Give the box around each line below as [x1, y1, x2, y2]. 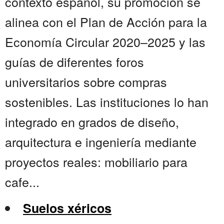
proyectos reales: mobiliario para [5, 152, 187, 171]
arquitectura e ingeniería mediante [5, 132, 196, 151]
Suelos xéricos [23, 199, 111, 217]
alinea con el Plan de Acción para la [5, 12, 207, 31]
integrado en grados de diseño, [5, 112, 179, 131]
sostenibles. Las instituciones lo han [5, 92, 208, 111]
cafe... [5, 172, 39, 191]
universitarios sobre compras [5, 72, 167, 91]
